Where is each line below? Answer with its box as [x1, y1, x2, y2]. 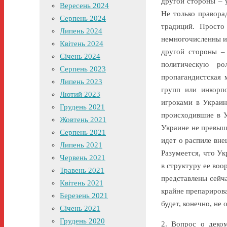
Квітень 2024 [60, 40, 103, 48]
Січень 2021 [60, 204, 100, 212]
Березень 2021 [60, 192, 108, 200]
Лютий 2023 [60, 90, 100, 98]
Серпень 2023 [60, 65, 106, 73]
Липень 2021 [60, 141, 102, 149]
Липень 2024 [60, 27, 102, 35]
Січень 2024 [60, 52, 100, 60]
